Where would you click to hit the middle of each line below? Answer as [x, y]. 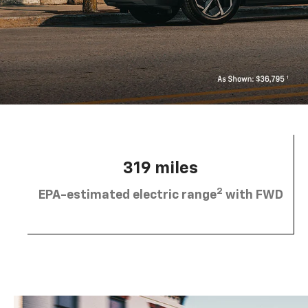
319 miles [161, 169]
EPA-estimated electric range [127, 196]
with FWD [253, 196]
